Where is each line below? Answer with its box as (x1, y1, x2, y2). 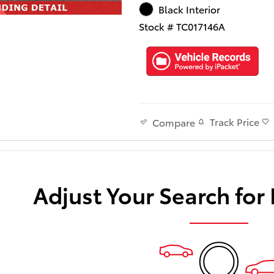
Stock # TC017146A (139, 18, 226, 33)
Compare (152, 114, 196, 129)
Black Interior (158, 2, 220, 17)
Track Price (210, 114, 260, 129)
